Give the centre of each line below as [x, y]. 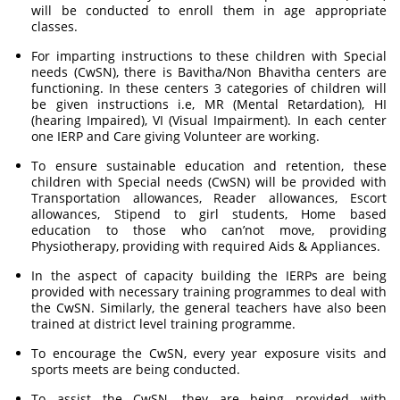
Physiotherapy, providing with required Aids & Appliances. [206, 246]
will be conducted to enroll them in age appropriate [209, 10]
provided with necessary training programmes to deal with [209, 292]
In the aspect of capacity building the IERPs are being [209, 275]
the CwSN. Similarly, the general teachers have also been [209, 308]
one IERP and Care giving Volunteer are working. [176, 136]
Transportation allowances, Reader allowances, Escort [209, 198]
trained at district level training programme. [164, 324]
